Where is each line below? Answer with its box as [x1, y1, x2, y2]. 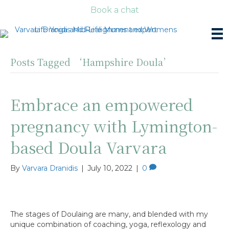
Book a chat [90, 5, 139, 15]
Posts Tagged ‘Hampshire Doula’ [10, 55, 172, 69]
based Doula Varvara [10, 136, 167, 159]
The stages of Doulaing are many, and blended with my [10, 210, 208, 219]
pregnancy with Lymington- [10, 114, 217, 138]
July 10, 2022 [87, 164, 132, 173]
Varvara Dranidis [22, 164, 78, 173]
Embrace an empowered [10, 93, 193, 116]
